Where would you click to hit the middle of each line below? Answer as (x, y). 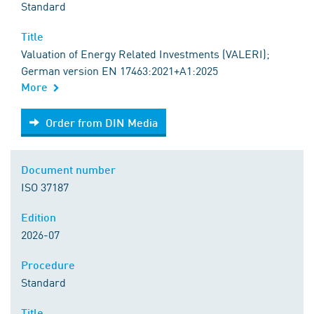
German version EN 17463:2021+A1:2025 (120, 70)
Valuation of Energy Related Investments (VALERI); (145, 53)
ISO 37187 (45, 186)
